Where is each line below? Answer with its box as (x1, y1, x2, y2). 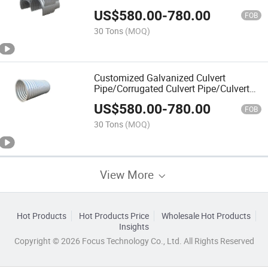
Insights (119, 221, 149, 232)
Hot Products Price (78, 210, 149, 221)
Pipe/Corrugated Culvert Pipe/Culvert (94, 81, 250, 95)
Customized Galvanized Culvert (94, 71, 226, 84)
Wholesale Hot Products (161, 210, 251, 221)
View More (100, 166, 157, 182)
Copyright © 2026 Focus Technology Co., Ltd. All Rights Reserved (14, 235, 254, 246)
